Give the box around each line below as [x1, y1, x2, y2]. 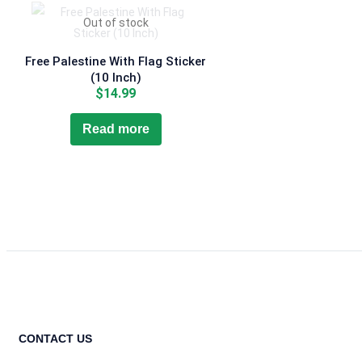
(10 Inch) [90, 70, 141, 86]
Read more [82, 122, 149, 137]
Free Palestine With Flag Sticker [25, 54, 206, 69]
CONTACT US [19, 332, 92, 346]
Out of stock [82, 16, 149, 30]
